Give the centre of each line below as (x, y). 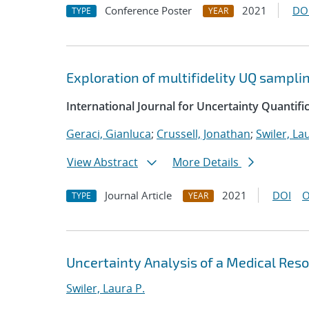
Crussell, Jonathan (203, 134)
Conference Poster (148, 10)
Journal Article (138, 195)
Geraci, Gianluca (109, 134)
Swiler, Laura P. (106, 288)
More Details (207, 162)
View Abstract (102, 162)
